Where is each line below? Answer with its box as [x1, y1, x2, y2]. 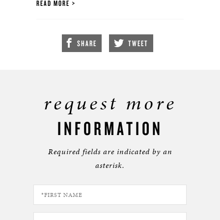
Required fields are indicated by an [48, 146, 172, 157]
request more [43, 89, 177, 116]
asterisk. [95, 160, 125, 171]
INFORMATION [57, 116, 163, 140]
